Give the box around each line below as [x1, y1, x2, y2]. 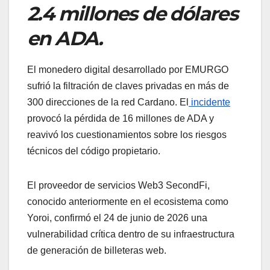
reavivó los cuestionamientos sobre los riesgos [27, 129, 227, 140]
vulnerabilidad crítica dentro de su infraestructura [27, 228, 234, 239]
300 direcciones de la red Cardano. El [27, 96, 189, 107]
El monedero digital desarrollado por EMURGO [27, 64, 228, 75]
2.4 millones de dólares [27, 1, 238, 25]
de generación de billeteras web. [27, 245, 169, 256]
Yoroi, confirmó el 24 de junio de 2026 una [27, 212, 207, 223]
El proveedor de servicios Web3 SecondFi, [27, 180, 210, 190]
